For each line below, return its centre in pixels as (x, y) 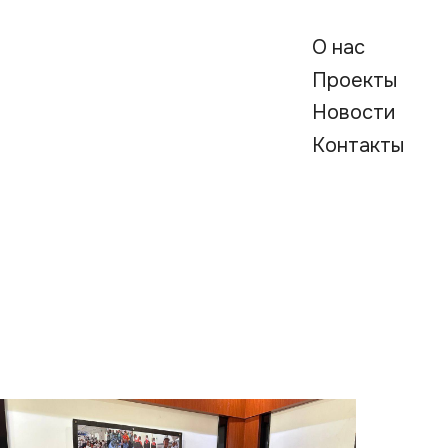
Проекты (220, 71)
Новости (220, 100)
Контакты (224, 129)
